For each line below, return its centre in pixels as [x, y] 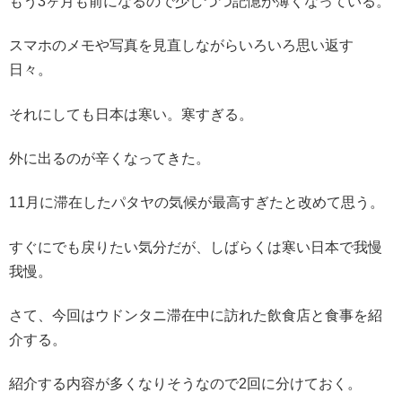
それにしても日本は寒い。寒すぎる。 [131, 114]
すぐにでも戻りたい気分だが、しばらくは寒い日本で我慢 [196, 247]
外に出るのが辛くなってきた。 [109, 158]
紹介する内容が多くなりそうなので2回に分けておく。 [185, 384]
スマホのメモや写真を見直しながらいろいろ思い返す [181, 46]
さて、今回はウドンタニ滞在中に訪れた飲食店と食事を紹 [196, 316]
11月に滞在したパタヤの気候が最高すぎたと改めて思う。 [197, 203]
